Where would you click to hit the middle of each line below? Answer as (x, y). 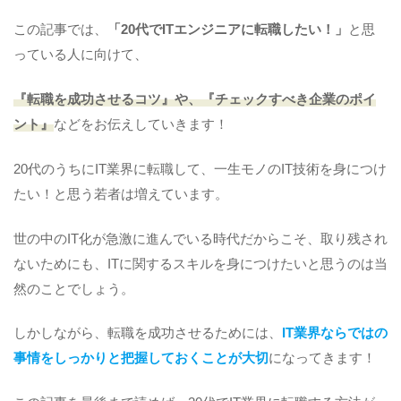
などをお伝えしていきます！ (141, 124)
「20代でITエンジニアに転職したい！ (221, 30)
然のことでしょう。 (74, 289)
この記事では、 (60, 30)
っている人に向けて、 (81, 55)
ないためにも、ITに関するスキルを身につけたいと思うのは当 (200, 264)
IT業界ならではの (335, 333)
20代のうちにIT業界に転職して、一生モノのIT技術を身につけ (200, 169)
